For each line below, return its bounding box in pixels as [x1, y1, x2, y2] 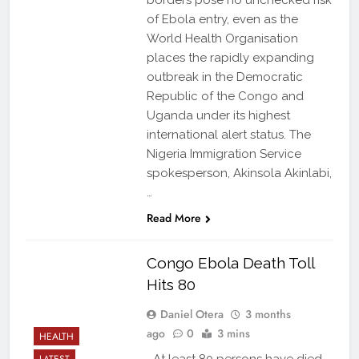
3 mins [216, 325, 250, 342]
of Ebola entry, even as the [146, 12, 298, 27]
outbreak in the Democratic [146, 70, 303, 85]
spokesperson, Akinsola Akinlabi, [146, 166, 332, 181]
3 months [244, 306, 291, 323]
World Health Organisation [146, 31, 298, 46]
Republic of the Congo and [146, 89, 304, 104]
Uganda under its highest [146, 108, 290, 123]
